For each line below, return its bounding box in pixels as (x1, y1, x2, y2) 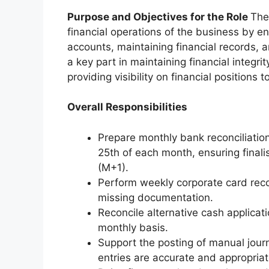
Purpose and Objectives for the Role (67, 11, 250, 23)
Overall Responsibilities (67, 101, 187, 113)
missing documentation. (98, 191, 213, 204)
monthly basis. (98, 221, 168, 234)
